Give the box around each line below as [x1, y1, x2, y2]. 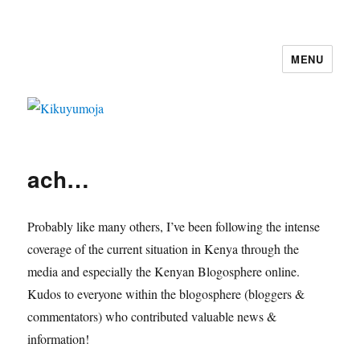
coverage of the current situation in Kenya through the [27, 240, 300, 258]
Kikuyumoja [27, 56, 133, 84]
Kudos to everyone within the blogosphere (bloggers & [27, 285, 305, 303]
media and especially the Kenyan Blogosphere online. [27, 263, 301, 280]
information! [27, 330, 90, 348]
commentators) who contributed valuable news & [27, 308, 277, 325]
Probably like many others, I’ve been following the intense [27, 218, 321, 235]
